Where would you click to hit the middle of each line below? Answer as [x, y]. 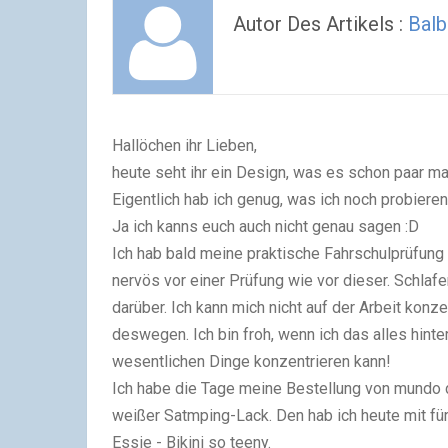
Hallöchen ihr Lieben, [184, 145]
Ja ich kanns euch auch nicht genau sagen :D [265, 226]
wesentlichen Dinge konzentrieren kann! [251, 361]
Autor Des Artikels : [320, 24]
